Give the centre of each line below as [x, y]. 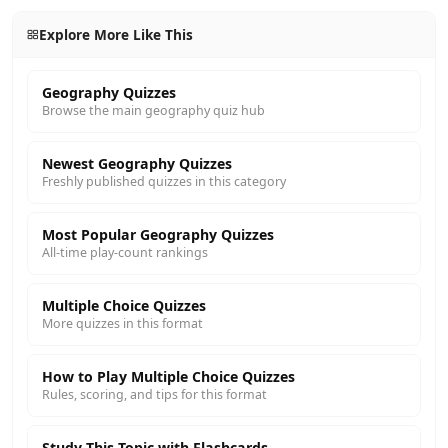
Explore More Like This [115, 34]
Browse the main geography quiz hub [153, 110]
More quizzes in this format [122, 323]
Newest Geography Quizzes [137, 163]
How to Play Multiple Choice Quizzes [168, 376]
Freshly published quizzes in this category [164, 181]
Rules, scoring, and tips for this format [154, 394]
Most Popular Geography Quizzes [158, 234]
